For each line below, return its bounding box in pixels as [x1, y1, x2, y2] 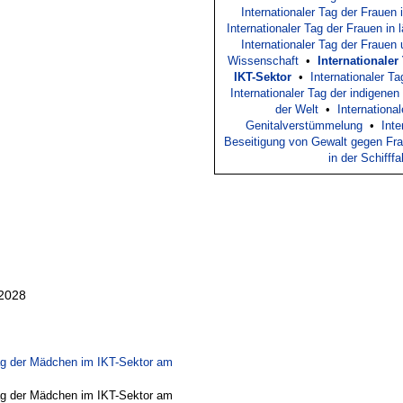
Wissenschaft [228, 53, 299, 67]
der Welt [274, 102, 318, 116]
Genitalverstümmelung [246, 118, 363, 132]
